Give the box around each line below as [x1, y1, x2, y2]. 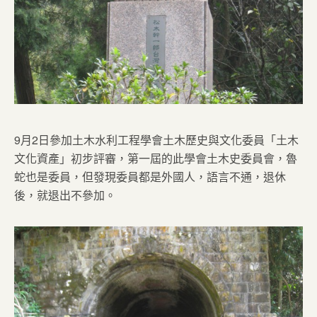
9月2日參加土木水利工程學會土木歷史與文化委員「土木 [14, 132, 299, 149]
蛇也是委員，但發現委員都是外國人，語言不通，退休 [14, 168, 286, 185]
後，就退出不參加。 [14, 187, 116, 204]
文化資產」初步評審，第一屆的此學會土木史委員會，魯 [14, 150, 297, 167]
